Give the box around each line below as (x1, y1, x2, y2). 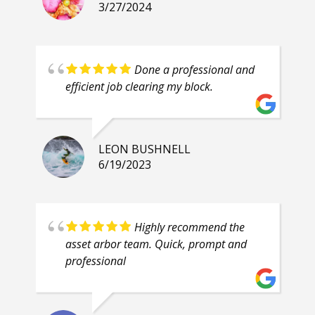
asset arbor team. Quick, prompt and (65, 236, 247, 252)
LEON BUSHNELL (98, 141, 191, 157)
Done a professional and (134, 62, 255, 78)
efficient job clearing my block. (65, 79, 213, 95)
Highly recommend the (134, 219, 245, 236)
